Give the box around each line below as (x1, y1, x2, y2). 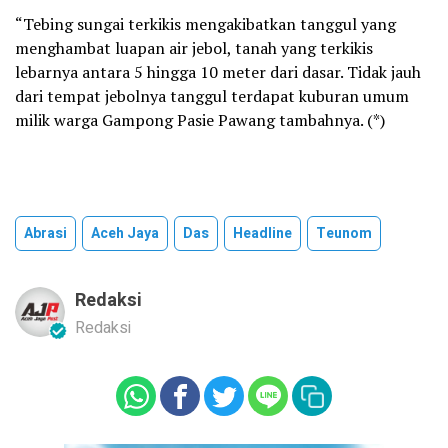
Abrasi (24, 223, 67, 245)
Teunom (316, 223, 372, 245)
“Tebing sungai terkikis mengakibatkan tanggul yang (15, 13, 396, 36)
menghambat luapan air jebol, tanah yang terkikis (15, 37, 373, 60)
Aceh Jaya (91, 223, 159, 245)
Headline (233, 223, 292, 245)
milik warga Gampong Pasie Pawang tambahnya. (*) (15, 109, 385, 132)
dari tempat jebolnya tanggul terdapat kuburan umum (15, 85, 409, 108)
